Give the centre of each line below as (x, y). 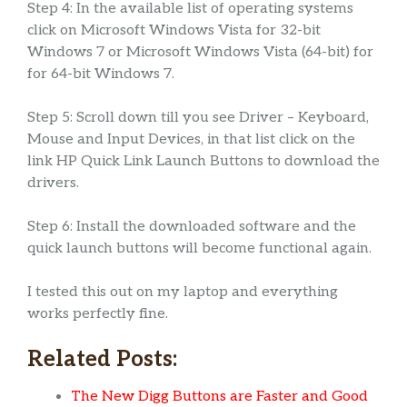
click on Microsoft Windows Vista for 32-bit (174, 31)
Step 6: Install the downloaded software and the (192, 227)
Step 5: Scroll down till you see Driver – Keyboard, (198, 118)
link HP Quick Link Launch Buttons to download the (203, 162)
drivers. (53, 184)
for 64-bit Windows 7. (101, 74)
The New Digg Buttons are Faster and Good (219, 396)
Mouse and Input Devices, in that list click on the (191, 140)
